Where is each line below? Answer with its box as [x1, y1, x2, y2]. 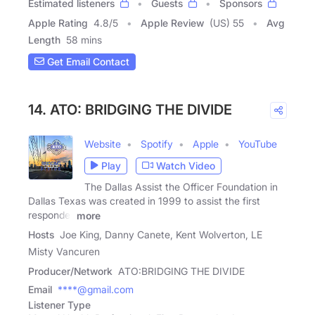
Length [28, 33, 60, 46]
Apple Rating [28, 16, 88, 29]
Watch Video [156, 160, 215, 172]
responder [28, 208, 74, 221]
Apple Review [141, 16, 204, 29]
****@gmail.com [58, 283, 134, 296]
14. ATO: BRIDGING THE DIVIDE [28, 101, 232, 118]
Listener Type [28, 299, 91, 311]
